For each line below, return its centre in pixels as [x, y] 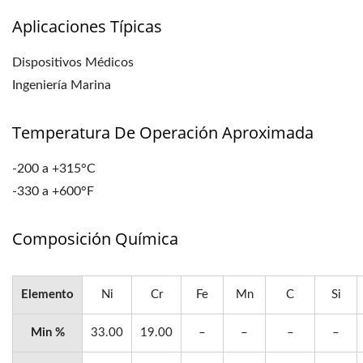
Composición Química [95, 239]
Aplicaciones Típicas [87, 26]
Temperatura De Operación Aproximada [163, 132]
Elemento [47, 295]
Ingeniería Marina [62, 85]
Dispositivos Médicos [73, 62]
